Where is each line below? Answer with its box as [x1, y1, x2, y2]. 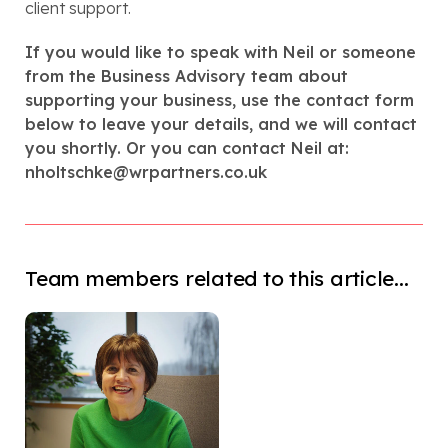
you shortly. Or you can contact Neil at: [25, 138, 349, 158]
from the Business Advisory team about [25, 66, 348, 86]
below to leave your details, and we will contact [25, 114, 417, 134]
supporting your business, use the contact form [25, 90, 414, 110]
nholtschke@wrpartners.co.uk [25, 162, 267, 182]
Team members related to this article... [25, 265, 409, 291]
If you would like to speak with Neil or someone [25, 42, 416, 62]
